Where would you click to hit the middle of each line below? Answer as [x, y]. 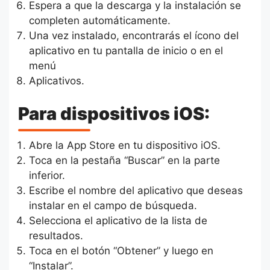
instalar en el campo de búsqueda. [113, 205]
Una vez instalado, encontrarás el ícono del [133, 35]
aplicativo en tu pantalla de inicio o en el [126, 50]
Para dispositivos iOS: [114, 114]
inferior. [47, 175]
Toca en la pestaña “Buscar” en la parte [124, 160]
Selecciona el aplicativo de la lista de [118, 220]
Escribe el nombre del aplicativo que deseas [136, 190]
